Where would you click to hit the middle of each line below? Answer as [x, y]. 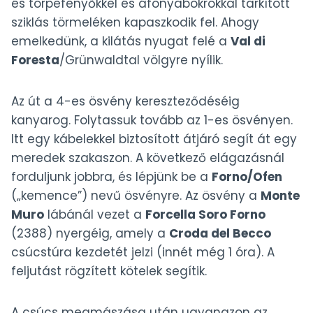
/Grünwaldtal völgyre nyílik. [141, 60]
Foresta [35, 60]
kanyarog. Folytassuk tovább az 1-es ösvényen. [152, 121]
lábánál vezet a [95, 215]
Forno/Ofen [247, 177]
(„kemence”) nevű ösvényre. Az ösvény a [136, 196]
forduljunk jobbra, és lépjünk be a [111, 177]
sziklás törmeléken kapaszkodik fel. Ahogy [135, 23]
